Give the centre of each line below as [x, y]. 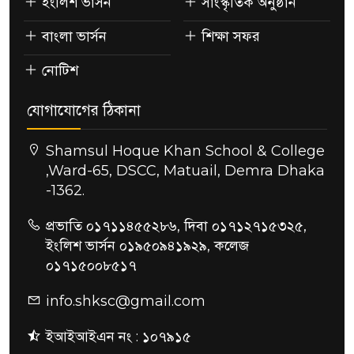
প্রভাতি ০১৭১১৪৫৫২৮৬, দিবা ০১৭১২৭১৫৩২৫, [176, 226]
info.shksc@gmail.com [126, 301]
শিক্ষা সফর [231, 36]
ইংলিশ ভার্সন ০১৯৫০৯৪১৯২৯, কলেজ [147, 245]
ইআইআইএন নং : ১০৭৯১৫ [119, 336]
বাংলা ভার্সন [74, 36]
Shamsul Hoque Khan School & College [185, 151]
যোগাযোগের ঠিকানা [84, 110]
